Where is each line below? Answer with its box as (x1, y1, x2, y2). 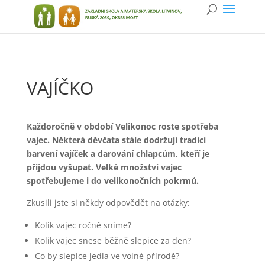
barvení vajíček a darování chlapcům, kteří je (26, 148, 209, 159)
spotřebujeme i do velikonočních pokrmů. (26, 175, 199, 186)
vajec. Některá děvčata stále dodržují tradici (26, 134, 206, 146)
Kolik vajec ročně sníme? (34, 219, 131, 231)
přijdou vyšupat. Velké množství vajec (26, 161, 182, 173)
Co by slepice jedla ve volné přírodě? (34, 250, 179, 261)
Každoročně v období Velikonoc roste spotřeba (26, 121, 218, 132)
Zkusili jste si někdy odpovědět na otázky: (26, 197, 190, 208)
